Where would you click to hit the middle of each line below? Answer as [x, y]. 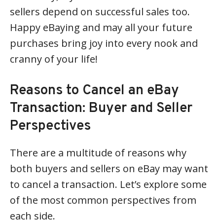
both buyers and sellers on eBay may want [109, 168]
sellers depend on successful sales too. [100, 12]
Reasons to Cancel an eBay [94, 91]
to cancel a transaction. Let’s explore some [108, 184]
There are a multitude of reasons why [98, 153]
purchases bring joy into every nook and [104, 43]
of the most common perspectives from [103, 200]
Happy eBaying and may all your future [101, 27]
